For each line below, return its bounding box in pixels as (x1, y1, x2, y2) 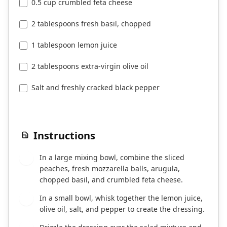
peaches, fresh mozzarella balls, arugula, (40, 164, 180, 174)
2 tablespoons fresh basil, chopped (31, 19, 151, 29)
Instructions (33, 129, 95, 143)
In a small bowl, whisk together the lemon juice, (40, 193, 203, 203)
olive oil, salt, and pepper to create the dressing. (40, 204, 205, 214)
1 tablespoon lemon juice (31, 40, 117, 50)
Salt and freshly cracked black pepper (31, 83, 160, 93)
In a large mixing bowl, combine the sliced (40, 153, 184, 163)
